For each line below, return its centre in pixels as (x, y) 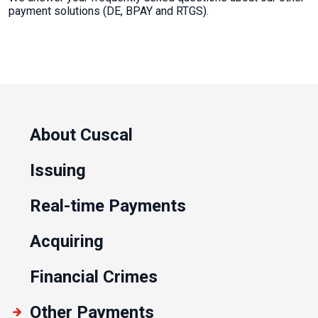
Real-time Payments (108, 206)
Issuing (58, 170)
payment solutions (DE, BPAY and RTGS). (109, 11)
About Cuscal (81, 135)
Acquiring (67, 241)
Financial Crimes (94, 277)
